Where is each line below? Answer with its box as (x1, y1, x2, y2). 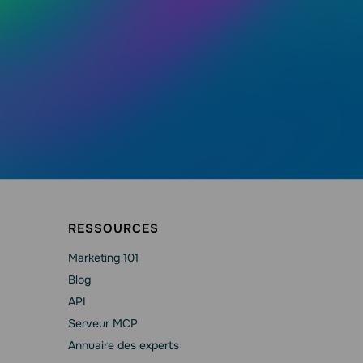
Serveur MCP (67, 316, 138, 331)
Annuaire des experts (67, 338, 179, 352)
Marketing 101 (67, 250, 139, 265)
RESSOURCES (67, 220, 159, 237)
